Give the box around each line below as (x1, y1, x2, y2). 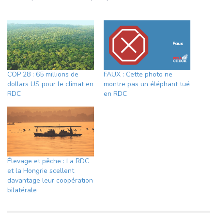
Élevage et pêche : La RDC (7, 156, 89, 166)
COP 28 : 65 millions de (7, 70, 78, 79)
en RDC (104, 89, 127, 99)
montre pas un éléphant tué (104, 79, 190, 89)
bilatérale (7, 185, 37, 195)
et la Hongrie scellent (7, 166, 74, 175)
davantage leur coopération (7, 175, 93, 185)
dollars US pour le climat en (7, 79, 93, 89)
